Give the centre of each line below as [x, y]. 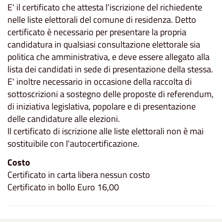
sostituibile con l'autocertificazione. [73, 144]
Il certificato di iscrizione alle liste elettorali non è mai [106, 131]
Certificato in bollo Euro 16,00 [63, 187]
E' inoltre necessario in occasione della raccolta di [100, 82]
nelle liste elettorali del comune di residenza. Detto [102, 20]
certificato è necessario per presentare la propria [97, 32]
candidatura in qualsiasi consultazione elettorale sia [104, 45]
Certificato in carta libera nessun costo [79, 174]
